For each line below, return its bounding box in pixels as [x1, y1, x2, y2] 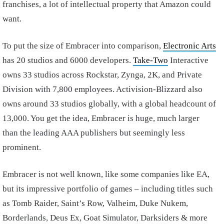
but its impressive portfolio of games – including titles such [2, 183, 213, 193]
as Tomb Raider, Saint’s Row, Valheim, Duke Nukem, [2, 198, 188, 208]
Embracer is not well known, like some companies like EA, [2, 169, 209, 179]
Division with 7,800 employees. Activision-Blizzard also [2, 84, 202, 94]
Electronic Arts [163, 40, 216, 50]
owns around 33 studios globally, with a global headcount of [2, 98, 216, 108]
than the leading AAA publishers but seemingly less [2, 127, 185, 137]
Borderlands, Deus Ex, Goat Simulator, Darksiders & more [2, 212, 207, 222]
